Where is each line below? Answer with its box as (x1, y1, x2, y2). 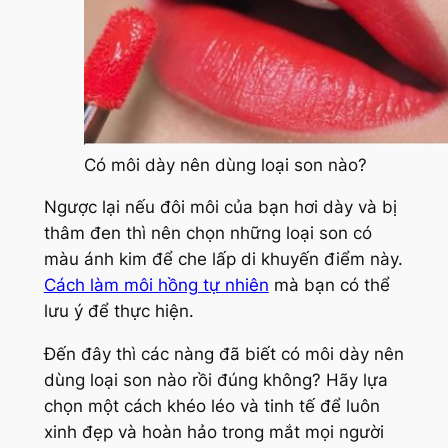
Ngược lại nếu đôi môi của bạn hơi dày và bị (43, 197, 397, 218)
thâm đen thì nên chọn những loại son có (43, 223, 372, 244)
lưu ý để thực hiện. (43, 301, 194, 322)
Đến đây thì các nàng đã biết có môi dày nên (43, 344, 404, 365)
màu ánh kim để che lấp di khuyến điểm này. (43, 249, 403, 270)
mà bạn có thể (268, 275, 390, 296)
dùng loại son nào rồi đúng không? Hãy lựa (43, 370, 388, 391)
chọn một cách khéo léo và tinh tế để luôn (43, 396, 380, 417)
